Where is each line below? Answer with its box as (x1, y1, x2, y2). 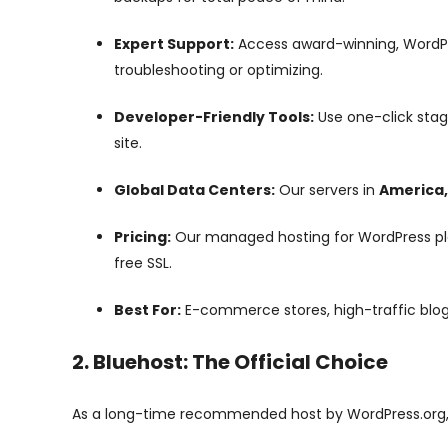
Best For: (114, 300, 181, 320)
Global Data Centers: (114, 180, 275, 200)
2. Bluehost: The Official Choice (72, 348, 388, 376)
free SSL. (114, 253, 172, 273)
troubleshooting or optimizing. (114, 60, 323, 80)
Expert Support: (114, 34, 234, 54)
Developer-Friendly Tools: (114, 107, 314, 127)
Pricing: (114, 227, 171, 247)
